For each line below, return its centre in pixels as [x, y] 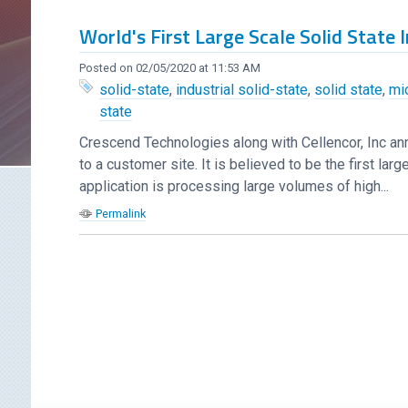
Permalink [121, 213]
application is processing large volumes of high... [235, 186]
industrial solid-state [242, 89]
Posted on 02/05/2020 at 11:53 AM [170, 67]
